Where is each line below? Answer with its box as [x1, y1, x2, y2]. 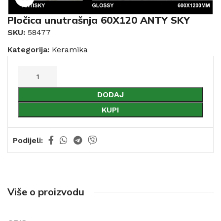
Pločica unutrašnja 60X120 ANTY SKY [7, 14, 190, 27]
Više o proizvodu [7, 185, 84, 198]
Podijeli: [13, 135, 43, 145]
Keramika [52, 45, 88, 55]
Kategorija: [7, 45, 49, 55]
